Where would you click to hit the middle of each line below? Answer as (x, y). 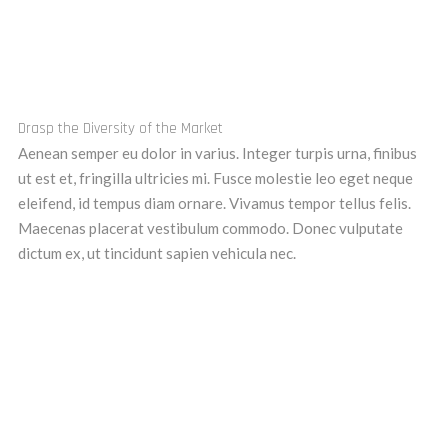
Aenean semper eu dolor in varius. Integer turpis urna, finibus (217, 152)
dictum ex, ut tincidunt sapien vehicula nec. (157, 252)
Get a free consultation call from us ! (164, 425)
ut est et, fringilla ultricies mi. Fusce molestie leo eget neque (215, 177)
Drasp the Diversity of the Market (120, 128)
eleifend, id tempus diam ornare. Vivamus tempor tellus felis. (214, 202)
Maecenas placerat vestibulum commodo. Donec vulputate (210, 227)
